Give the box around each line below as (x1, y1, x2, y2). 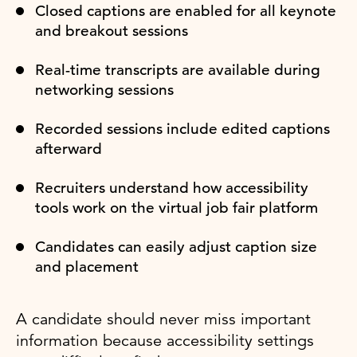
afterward (35, 139, 102, 158)
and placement (35, 257, 139, 276)
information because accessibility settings (16, 330, 314, 351)
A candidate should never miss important (16, 308, 311, 329)
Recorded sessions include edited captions (35, 119, 330, 138)
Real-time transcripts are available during (35, 60, 320, 79)
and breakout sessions (35, 21, 188, 40)
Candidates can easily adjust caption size (35, 237, 317, 256)
